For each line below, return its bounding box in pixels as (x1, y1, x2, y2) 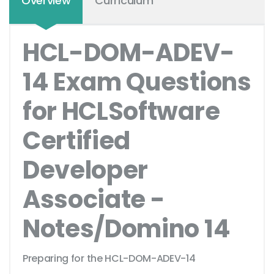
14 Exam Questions (23, 65, 251, 100)
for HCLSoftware (23, 94, 220, 129)
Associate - (23, 182, 165, 217)
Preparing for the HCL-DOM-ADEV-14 (23, 251, 196, 266)
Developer (23, 153, 149, 188)
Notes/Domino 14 (23, 212, 231, 246)
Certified (23, 124, 131, 158)
